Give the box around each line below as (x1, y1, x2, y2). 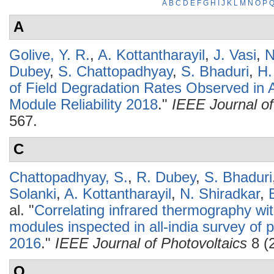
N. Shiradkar (180, 186, 260, 202)
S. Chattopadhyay (58, 64, 172, 80)
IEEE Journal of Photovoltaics (55, 235, 247, 251)
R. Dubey (136, 169, 196, 185)
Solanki (9, 186, 56, 202)
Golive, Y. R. (9, 47, 90, 63)
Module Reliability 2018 (9, 97, 158, 113)
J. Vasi (213, 47, 256, 63)
